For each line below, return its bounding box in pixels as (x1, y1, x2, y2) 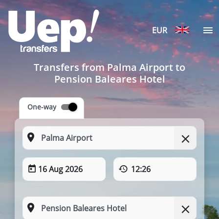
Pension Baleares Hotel (54, 72, 165, 86)
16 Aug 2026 (38, 164, 83, 175)
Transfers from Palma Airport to (34, 61, 185, 74)
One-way (27, 102, 56, 111)
